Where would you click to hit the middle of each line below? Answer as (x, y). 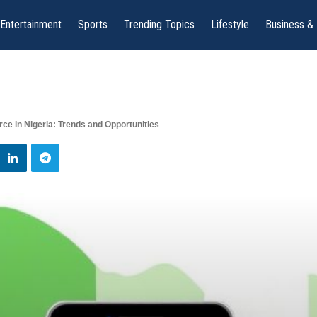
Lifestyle (230, 24)
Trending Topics (160, 24)
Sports (93, 24)
